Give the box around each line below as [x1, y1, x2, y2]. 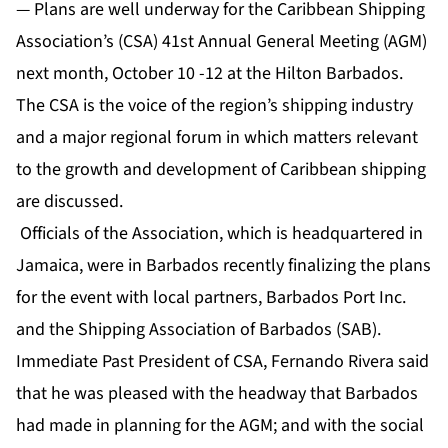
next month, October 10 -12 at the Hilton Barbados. [16, 61, 407, 87]
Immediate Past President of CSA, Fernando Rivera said [16, 349, 429, 375]
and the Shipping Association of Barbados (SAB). [16, 317, 381, 343]
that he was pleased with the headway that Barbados [16, 381, 418, 407]
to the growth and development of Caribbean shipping [16, 157, 426, 183]
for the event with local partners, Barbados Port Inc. [16, 285, 406, 311]
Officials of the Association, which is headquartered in [16, 221, 423, 247]
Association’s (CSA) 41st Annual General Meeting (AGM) [16, 29, 427, 55]
